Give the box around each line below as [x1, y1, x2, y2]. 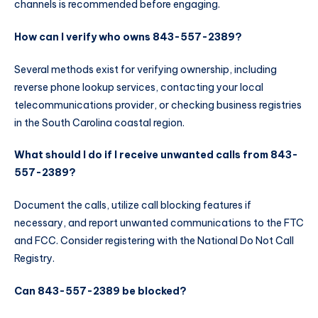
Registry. [14, 252, 55, 265]
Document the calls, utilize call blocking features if [14, 199, 251, 212]
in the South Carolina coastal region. [14, 116, 185, 129]
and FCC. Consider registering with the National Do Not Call [14, 234, 294, 248]
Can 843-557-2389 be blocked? [14, 285, 187, 298]
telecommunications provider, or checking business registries [14, 98, 302, 111]
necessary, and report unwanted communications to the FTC [14, 216, 304, 230]
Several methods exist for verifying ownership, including [14, 62, 277, 76]
